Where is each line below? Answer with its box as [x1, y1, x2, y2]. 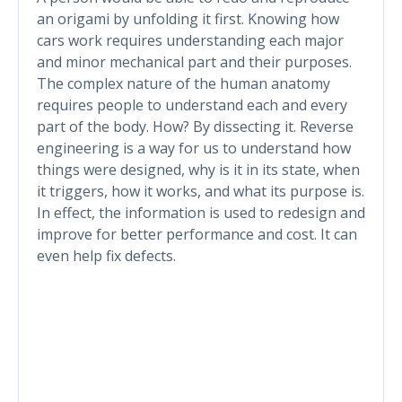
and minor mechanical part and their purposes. [37, 51, 352, 72]
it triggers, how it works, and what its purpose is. [37, 180, 364, 201]
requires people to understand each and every [37, 94, 347, 115]
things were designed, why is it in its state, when [37, 159, 360, 179]
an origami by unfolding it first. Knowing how [37, 8, 339, 29]
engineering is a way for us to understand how [37, 137, 351, 158]
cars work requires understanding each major [37, 30, 344, 50]
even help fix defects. [37, 245, 176, 266]
